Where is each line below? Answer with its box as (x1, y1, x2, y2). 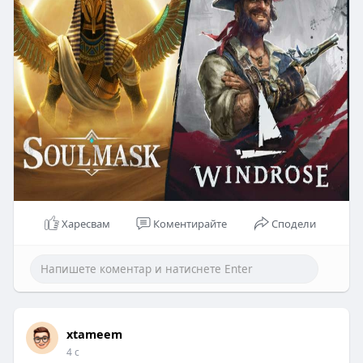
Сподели (271, 216, 317, 231)
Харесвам (62, 216, 111, 231)
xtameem (66, 325, 122, 342)
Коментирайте (153, 216, 227, 231)
